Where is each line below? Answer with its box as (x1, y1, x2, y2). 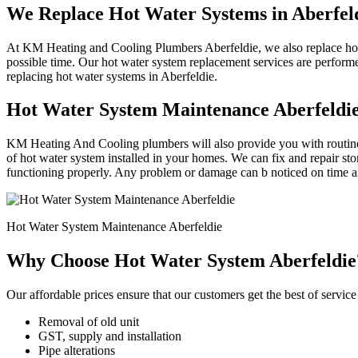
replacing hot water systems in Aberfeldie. (6, 69, 217, 83)
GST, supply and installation (38, 329, 181, 344)
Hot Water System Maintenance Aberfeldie (6, 220, 222, 234)
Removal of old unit (38, 315, 139, 329)
